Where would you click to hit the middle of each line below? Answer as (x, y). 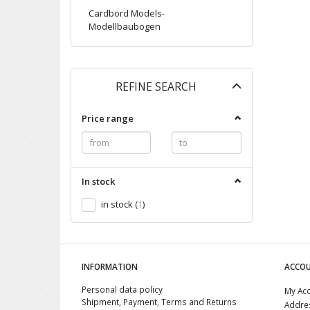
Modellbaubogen (125, 26)
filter (263, 101)
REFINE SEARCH (156, 86)
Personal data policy (122, 289)
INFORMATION (110, 266)
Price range (108, 118)
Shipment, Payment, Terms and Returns (159, 302)
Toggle (269, 85)
